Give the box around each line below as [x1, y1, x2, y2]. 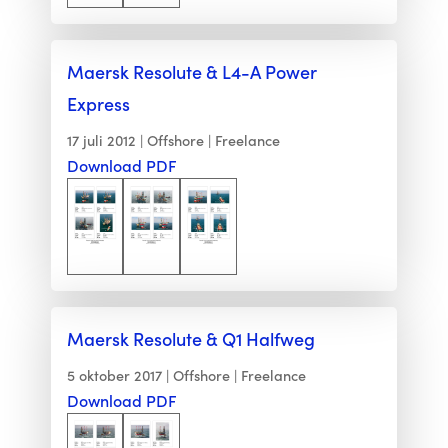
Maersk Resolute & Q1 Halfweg [66, 326, 315, 352]
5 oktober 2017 [66, 365, 162, 386]
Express [66, 91, 130, 117]
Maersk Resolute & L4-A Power [66, 59, 317, 85]
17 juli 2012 [66, 130, 136, 151]
